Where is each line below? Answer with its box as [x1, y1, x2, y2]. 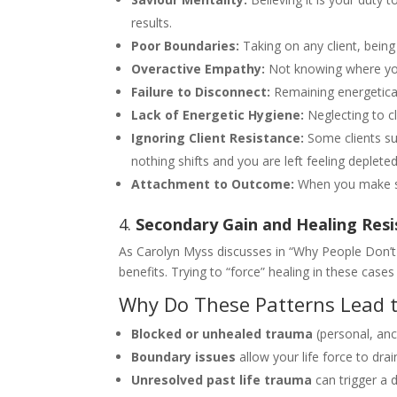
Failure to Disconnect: [131, 82, 271, 100]
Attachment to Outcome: [131, 175, 295, 192]
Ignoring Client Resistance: [131, 128, 305, 146]
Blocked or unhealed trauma [131, 324, 314, 342]
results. [131, 13, 173, 31]
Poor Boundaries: [131, 36, 240, 54]
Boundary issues [131, 347, 237, 365]
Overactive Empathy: [131, 59, 266, 77]
